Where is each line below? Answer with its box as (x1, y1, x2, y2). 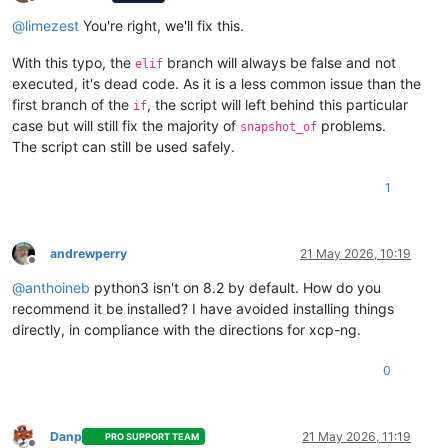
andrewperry (50, 245, 127, 261)
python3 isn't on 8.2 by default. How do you (90, 278, 381, 296)
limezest (25, 16, 79, 34)
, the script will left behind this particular (147, 95, 408, 113)
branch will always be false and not (163, 53, 396, 71)
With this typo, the (12, 53, 135, 71)
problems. (317, 116, 386, 134)
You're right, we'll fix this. (79, 16, 244, 34)
